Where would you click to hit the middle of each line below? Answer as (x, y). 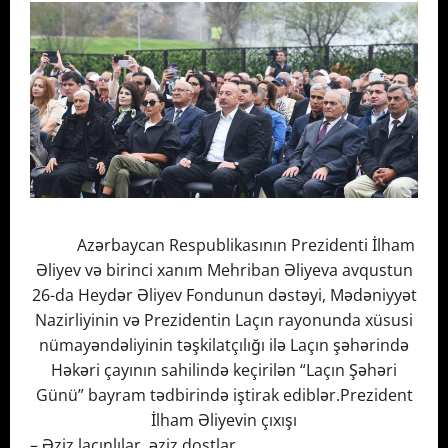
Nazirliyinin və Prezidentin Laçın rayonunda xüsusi (224, 320)
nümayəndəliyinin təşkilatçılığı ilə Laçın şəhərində (224, 345)
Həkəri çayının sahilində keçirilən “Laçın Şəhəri (224, 370)
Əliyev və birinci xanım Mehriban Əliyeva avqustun (224, 270)
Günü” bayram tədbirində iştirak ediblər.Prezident (224, 395)
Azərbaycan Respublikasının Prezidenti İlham (224, 245)
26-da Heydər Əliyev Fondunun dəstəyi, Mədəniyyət (224, 295)
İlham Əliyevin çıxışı (224, 420)
